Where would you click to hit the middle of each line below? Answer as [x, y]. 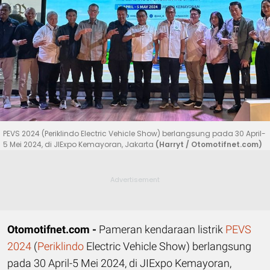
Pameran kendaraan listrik [161, 229]
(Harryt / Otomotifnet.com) [209, 144]
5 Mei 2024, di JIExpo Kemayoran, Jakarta [79, 144]
